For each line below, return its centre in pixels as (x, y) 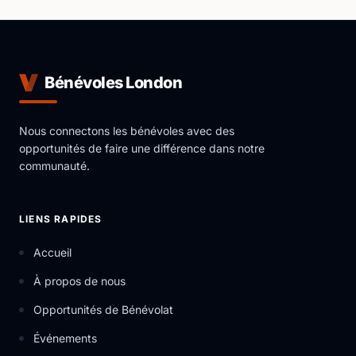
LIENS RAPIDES (61, 219)
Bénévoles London (113, 83)
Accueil (52, 252)
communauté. (54, 166)
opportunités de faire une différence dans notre (142, 148)
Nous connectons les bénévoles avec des (127, 131)
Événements (65, 338)
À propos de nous (79, 281)
